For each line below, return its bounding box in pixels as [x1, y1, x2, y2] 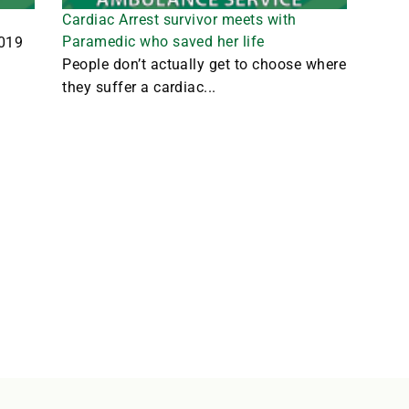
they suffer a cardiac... [62, 78, 216, 96]
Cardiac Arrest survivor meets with [62, 10, 297, 28]
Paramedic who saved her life [62, 32, 265, 50]
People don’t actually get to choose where [62, 55, 347, 73]
